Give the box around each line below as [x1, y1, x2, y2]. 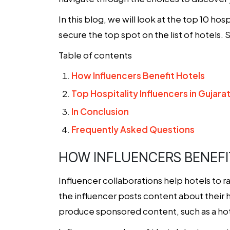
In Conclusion [71, 106, 129, 117]
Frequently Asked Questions [71, 124, 195, 135]
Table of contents [59, 49, 133, 61]
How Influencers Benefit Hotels [71, 70, 205, 81]
